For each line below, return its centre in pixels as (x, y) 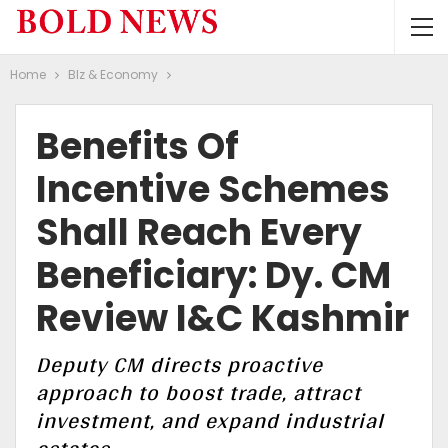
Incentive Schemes (213, 189)
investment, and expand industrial (210, 420)
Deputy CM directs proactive (179, 364)
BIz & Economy (113, 74)
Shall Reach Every (199, 232)
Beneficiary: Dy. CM (213, 275)
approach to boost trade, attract (198, 392)
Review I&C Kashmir (222, 318)
